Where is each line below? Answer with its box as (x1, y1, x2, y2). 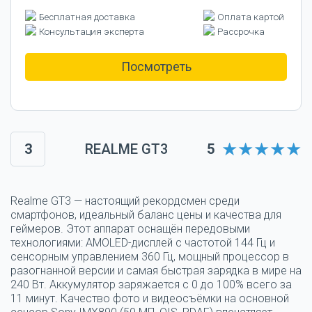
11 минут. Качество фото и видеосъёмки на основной (10, 292, 289, 306)
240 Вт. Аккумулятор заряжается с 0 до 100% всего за (10, 278, 292, 292)
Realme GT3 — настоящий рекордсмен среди (10, 194, 240, 208)
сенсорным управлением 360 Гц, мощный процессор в (10, 250, 289, 264)
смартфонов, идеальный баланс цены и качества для (10, 208, 281, 222)
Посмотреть (120, 59, 192, 75)
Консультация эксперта (39, 26, 144, 38)
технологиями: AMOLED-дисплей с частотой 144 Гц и (10, 236, 275, 250)
